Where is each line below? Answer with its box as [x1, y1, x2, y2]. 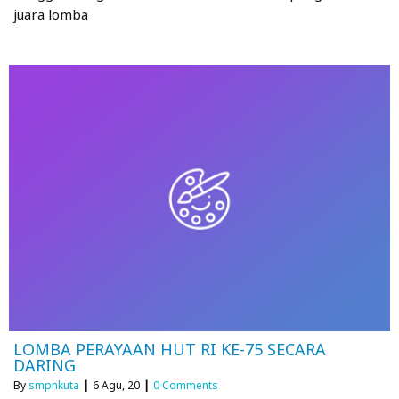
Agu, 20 [102, 378, 140, 394]
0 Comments [153, 378, 218, 394]
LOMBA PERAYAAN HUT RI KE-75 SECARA [13, 338, 326, 361]
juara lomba [13, 4, 88, 23]
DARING [13, 354, 76, 377]
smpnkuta [28, 378, 79, 394]
